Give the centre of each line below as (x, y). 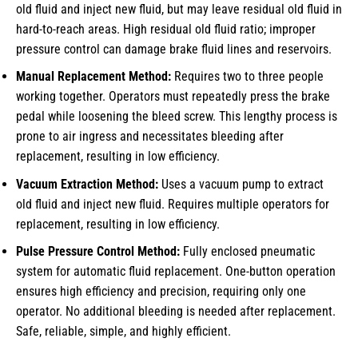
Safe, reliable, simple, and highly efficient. (123, 332)
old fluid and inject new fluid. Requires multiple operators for (173, 204)
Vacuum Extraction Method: (87, 184)
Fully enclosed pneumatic (247, 252)
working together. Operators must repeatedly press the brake (173, 97)
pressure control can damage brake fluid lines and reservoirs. (174, 49)
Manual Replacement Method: (93, 77)
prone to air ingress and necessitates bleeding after (150, 137)
